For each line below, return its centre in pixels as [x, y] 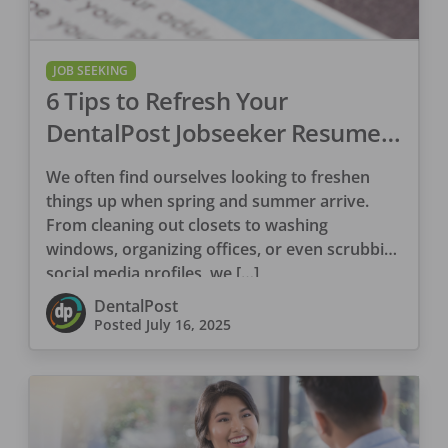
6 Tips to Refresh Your [166, 101]
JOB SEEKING [91, 70]
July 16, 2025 [188, 325]
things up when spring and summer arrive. [207, 201]
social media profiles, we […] [152, 273]
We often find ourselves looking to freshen [207, 177]
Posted [119, 325]
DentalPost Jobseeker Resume [213, 133]
